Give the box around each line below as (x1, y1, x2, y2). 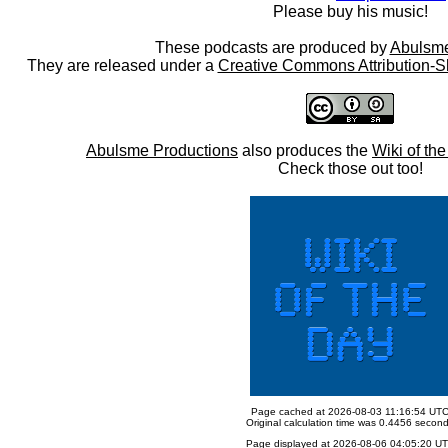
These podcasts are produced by (154, 39, 390, 56)
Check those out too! (277, 160, 423, 177)
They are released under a (26, 57, 218, 74)
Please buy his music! (272, 3, 428, 20)
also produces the (238, 142, 372, 159)
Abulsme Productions (86, 142, 238, 159)
